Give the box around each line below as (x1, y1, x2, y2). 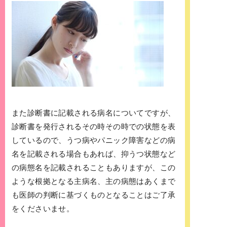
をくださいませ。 (12, 204, 74, 213)
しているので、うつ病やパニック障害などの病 (12, 136, 176, 145)
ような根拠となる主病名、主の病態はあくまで (12, 177, 176, 186)
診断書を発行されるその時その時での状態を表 (12, 122, 176, 131)
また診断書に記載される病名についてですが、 (12, 108, 176, 118)
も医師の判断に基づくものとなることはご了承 (12, 191, 176, 200)
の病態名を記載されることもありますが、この (12, 163, 176, 172)
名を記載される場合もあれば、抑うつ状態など (12, 149, 176, 159)
